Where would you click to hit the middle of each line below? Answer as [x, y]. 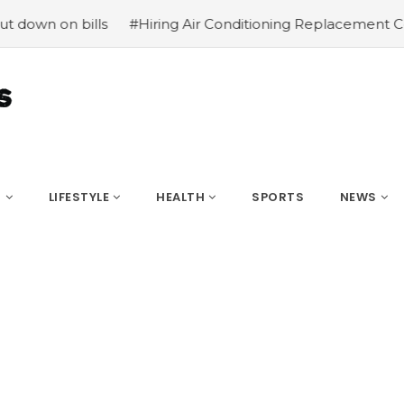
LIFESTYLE [78, 197]
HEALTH [180, 197]
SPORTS [278, 197]
